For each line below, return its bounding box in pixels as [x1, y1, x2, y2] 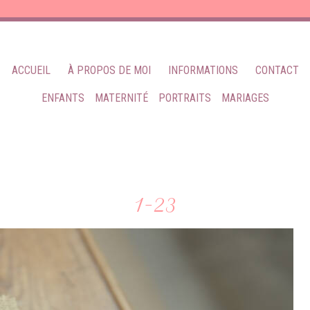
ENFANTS [41, 91, 84, 105]
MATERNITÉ [94, 91, 148, 105]
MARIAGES [221, 91, 269, 105]
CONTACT [255, 64, 299, 77]
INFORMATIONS [167, 64, 238, 77]
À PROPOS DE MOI [67, 64, 151, 77]
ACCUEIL [11, 64, 51, 77]
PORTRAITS [158, 91, 211, 105]
